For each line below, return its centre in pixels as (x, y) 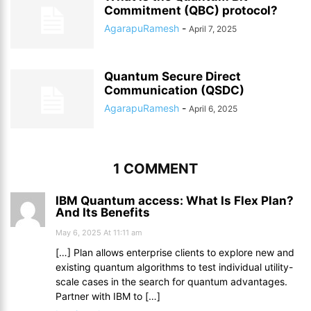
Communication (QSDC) (174, 90)
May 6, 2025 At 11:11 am (99, 232)
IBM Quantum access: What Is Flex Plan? (175, 200)
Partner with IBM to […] (108, 296)
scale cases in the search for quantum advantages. (171, 281)
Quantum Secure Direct (173, 76)
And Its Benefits (103, 212)
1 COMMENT (155, 168)
